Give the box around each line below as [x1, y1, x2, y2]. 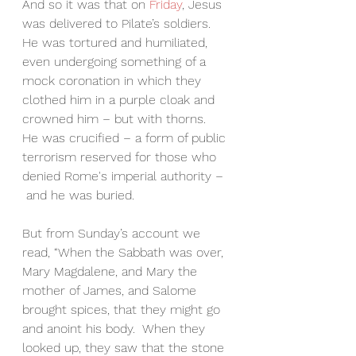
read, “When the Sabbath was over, [22, 245, 227, 261]
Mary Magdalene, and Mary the [22, 264, 201, 280]
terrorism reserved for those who [22, 149, 220, 165]
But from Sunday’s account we [22, 226, 204, 242]
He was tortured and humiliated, [22, 35, 211, 51]
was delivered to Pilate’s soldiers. [22, 16, 219, 32]
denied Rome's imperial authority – [22, 168, 223, 184]
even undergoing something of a [22, 54, 210, 70]
